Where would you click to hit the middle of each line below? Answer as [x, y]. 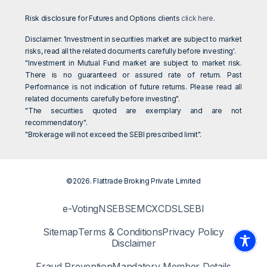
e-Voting [80, 209]
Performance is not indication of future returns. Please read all [133, 87]
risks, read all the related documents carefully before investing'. [131, 51]
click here [197, 18]
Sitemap [60, 232]
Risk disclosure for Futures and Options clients [103, 18]
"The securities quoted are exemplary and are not [133, 111]
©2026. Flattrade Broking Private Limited [133, 181]
